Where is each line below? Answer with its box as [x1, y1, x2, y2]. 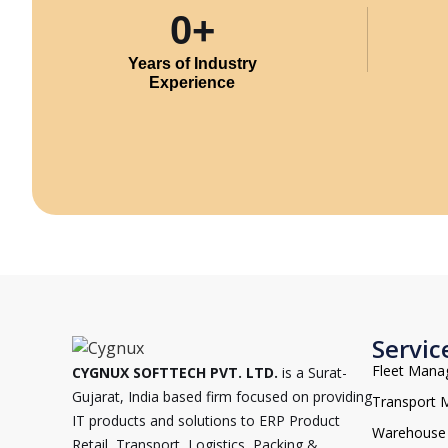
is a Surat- [278, 363, 347, 383]
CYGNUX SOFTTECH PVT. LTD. [72, 363, 278, 383]
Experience [149, 74, 235, 91]
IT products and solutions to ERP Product [72, 411, 340, 431]
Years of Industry [127, 55, 257, 72]
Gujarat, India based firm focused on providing [72, 387, 372, 407]
